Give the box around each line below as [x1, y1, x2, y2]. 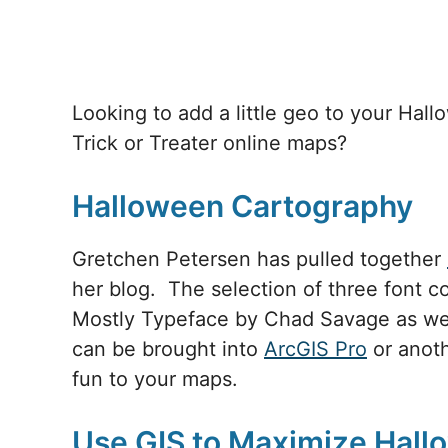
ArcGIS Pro [264, 337, 367, 361]
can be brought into [72, 337, 264, 361]
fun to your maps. [72, 367, 238, 391]
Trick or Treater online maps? [72, 131, 347, 155]
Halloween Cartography [72, 188, 413, 224]
